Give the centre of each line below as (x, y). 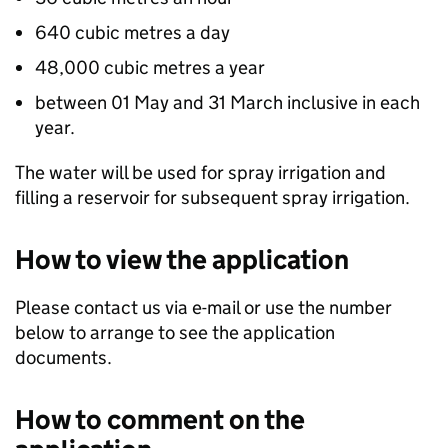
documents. (65, 358)
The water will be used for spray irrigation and (200, 173)
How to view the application (182, 260)
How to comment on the (160, 420)
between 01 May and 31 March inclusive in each (227, 103)
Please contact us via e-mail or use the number (203, 308)
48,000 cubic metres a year (150, 68)
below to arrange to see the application (175, 333)
